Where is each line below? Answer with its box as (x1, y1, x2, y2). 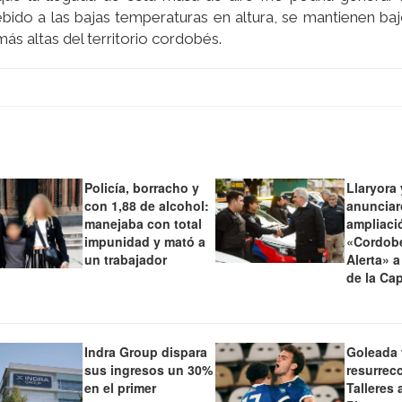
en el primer (83, 379, 156, 398)
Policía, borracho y (83, 178, 199, 197)
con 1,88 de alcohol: (83, 196, 209, 214)
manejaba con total (83, 214, 202, 232)
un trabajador (83, 249, 167, 268)
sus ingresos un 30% (83, 361, 213, 380)
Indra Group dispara (83, 343, 207, 362)
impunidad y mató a (83, 232, 205, 250)
